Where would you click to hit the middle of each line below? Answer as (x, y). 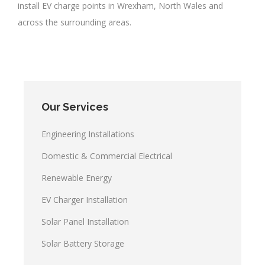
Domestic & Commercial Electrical (107, 156)
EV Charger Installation (85, 200)
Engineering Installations (88, 134)
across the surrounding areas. (75, 22)
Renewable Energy (77, 178)
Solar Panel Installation (85, 222)
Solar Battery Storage (83, 244)
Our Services (75, 107)
